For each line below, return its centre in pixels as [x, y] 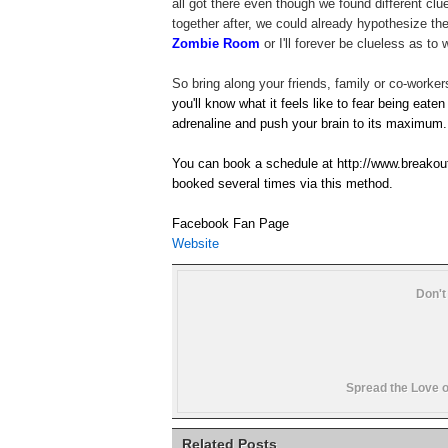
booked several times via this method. [284, 183]
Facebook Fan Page [230, 223]
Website [195, 243]
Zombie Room [216, 43]
